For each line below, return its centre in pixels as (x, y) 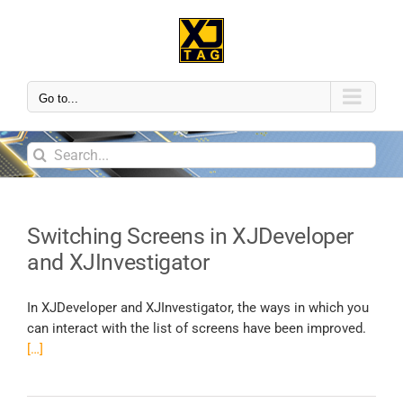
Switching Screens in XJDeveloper (191, 236)
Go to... (58, 99)
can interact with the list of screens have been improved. (197, 328)
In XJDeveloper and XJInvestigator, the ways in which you (198, 308)
